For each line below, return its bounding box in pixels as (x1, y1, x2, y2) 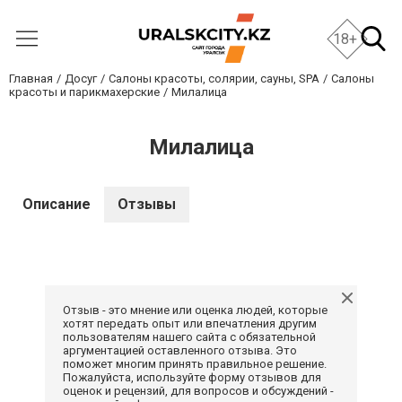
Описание (22, 196, 91, 213)
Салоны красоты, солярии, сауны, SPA (109, 72, 319, 85)
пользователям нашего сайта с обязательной (63, 330, 316, 344)
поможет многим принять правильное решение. (63, 357, 327, 371)
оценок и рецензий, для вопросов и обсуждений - (63, 384, 334, 398)
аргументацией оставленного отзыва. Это (63, 344, 297, 357)
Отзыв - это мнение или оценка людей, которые (63, 303, 328, 317)
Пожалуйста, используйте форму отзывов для (63, 371, 321, 384)
